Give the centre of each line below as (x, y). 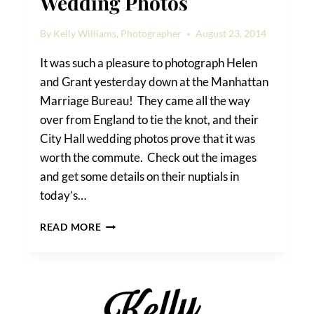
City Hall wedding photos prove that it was (148, 139)
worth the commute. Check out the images (149, 158)
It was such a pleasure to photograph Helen (149, 63)
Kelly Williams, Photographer (118, 34)
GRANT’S (123, 253)
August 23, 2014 (231, 34)
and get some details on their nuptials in (140, 177)
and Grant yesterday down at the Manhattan (155, 82)
